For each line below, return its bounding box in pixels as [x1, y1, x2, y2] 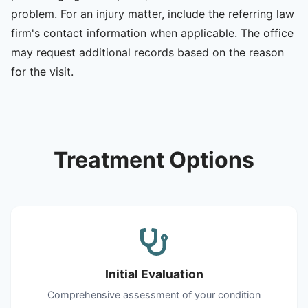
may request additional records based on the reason [11, 45, 284, 59]
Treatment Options [54, 146, 254, 173]
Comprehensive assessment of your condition [47, 288, 261, 300]
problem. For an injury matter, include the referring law [11, 6, 294, 21]
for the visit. [11, 64, 74, 78]
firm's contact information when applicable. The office [11, 25, 294, 40]
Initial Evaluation [104, 266, 203, 281]
